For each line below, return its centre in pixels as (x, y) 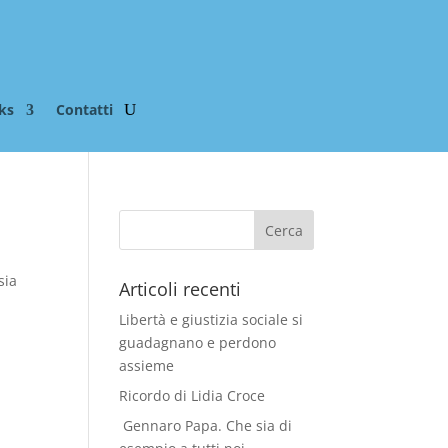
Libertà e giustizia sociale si (211, 320)
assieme (147, 366)
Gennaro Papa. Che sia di (206, 426)
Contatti (84, 110)
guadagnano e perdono (198, 343)
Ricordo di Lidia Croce (192, 396)
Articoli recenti (180, 289)
